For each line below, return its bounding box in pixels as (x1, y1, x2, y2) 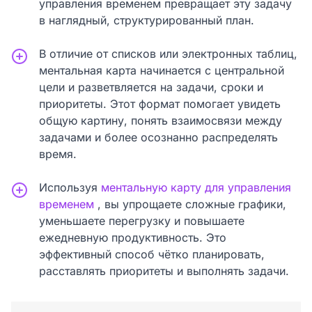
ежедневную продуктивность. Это (39, 231, 226, 245)
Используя (39, 180, 101, 195)
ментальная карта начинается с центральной (39, 63, 284, 78)
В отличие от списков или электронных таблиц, (39, 47, 297, 61)
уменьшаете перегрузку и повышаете (39, 214, 244, 228)
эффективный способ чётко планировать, (39, 247, 265, 262)
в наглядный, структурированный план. (39, 13, 254, 28)
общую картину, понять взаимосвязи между (39, 114, 282, 128)
